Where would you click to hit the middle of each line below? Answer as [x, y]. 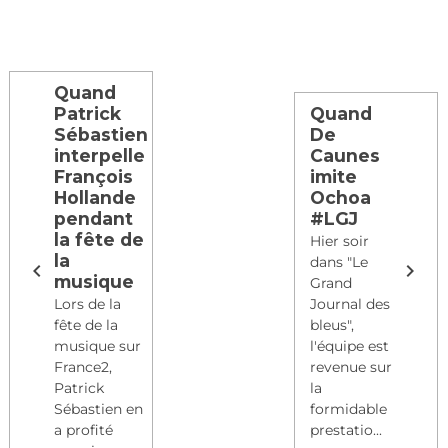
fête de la [86, 325]
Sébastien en [98, 409]
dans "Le [339, 262]
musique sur [97, 346]
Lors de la [87, 304]
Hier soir [340, 241]
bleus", [332, 325]
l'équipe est [350, 346]
